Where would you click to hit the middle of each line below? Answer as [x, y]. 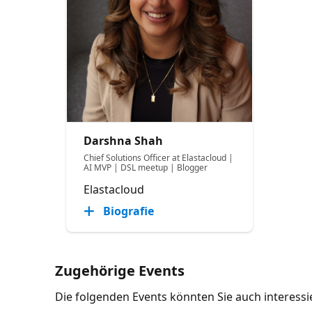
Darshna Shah [124, 140]
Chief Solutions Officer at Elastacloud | [159, 157]
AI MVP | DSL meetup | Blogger [146, 167]
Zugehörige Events [120, 270]
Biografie [129, 211]
